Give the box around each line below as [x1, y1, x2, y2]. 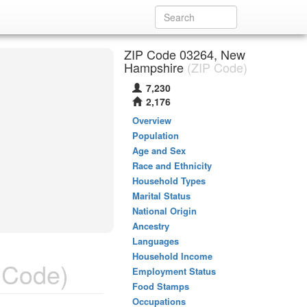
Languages [132, 234, 179, 247]
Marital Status [132, 189, 191, 202]
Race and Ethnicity [132, 159, 212, 172]
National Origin [132, 204, 197, 217]
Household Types [132, 174, 206, 187]
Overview [132, 114, 171, 127]
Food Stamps [132, 280, 189, 293]
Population [132, 129, 179, 142]
